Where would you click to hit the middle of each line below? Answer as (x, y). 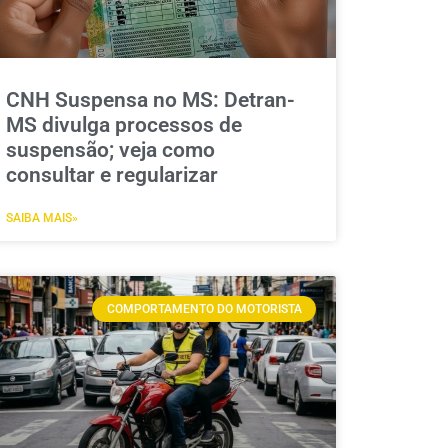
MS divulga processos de (123, 124)
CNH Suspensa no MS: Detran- (150, 99)
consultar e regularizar (111, 174)
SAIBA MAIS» (41, 217)
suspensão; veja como (110, 149)
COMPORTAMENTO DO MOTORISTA (204, 309)
